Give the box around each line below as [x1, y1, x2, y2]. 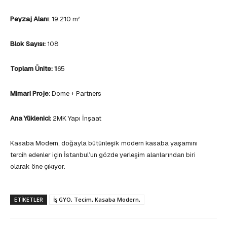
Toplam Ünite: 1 [10, 64, 57, 73]
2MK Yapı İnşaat [51, 114, 101, 123]
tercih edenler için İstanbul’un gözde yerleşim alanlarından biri [10, 150, 196, 160]
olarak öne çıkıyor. [10, 162, 65, 171]
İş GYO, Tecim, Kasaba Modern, [53, 196, 140, 204]
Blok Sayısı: [10, 40, 46, 49]
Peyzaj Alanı [10, 15, 49, 24]
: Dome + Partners [49, 89, 101, 98]
